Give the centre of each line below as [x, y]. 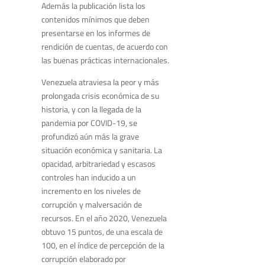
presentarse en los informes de [96, 33]
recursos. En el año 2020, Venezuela [104, 218]
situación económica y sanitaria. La [102, 150]
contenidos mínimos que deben [96, 20]
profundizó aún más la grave [90, 137]
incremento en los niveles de [91, 191]
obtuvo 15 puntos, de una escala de [102, 232]
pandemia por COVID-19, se [89, 123]
